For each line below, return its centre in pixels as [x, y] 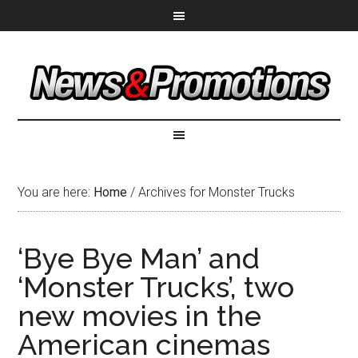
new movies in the [140, 316]
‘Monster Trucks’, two [156, 287]
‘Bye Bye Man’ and [139, 258]
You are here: [56, 192]
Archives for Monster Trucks [215, 192]
